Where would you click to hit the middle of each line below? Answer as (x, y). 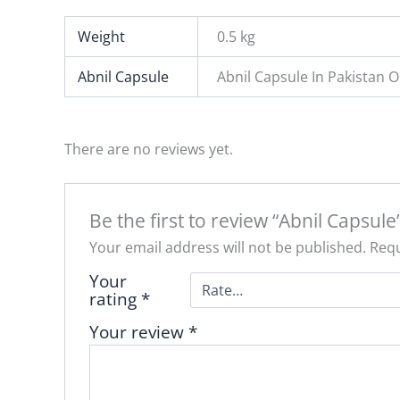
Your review (138, 332)
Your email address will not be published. (227, 248)
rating (115, 299)
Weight (102, 36)
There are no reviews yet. (149, 149)
